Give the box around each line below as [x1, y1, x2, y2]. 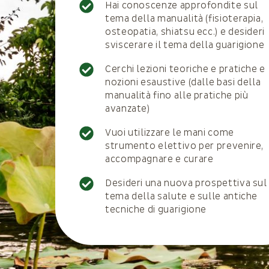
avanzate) [105, 103, 150, 115]
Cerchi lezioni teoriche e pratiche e [105, 63, 266, 75]
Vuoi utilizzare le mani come [105, 127, 234, 139]
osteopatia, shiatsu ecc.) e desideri [105, 26, 265, 38]
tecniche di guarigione [105, 204, 207, 216]
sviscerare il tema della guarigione [105, 39, 265, 51]
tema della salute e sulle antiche [105, 190, 258, 202]
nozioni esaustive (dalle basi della [105, 76, 261, 88]
